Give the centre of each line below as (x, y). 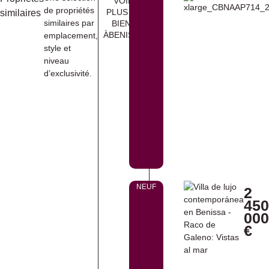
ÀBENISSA (124, 35)
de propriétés (69, 10)
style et (57, 48)
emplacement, (71, 35)
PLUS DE (124, 12)
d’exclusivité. (68, 73)
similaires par (69, 23)
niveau (56, 61)
